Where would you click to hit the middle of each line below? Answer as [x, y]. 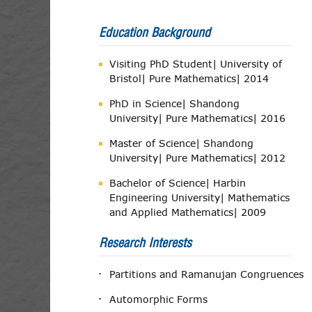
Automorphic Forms [158, 299]
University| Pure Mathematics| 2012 [197, 158]
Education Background [155, 32]
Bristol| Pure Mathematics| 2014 [189, 78]
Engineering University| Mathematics [200, 197]
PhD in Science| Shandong [174, 103]
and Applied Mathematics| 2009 [188, 212]
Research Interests [145, 243]
